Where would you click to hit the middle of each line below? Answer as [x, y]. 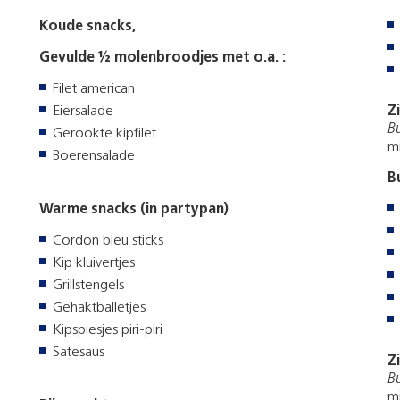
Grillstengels [88, 285]
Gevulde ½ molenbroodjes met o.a [157, 58]
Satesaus [79, 352]
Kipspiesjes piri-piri [108, 330]
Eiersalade [83, 111]
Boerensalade [94, 156]
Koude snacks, [89, 26]
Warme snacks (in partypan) [134, 209]
